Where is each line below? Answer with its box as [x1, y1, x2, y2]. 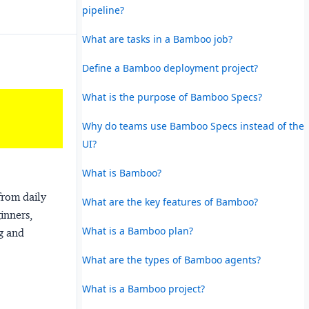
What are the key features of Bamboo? [81, 195, 258, 208]
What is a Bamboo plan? [81, 223, 193, 237]
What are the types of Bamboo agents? [81, 252, 261, 266]
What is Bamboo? [81, 166, 161, 179]
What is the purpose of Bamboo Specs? [81, 90, 262, 103]
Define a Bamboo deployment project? [81, 61, 258, 74]
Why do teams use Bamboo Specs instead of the [81, 119, 304, 132]
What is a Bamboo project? [81, 281, 205, 295]
